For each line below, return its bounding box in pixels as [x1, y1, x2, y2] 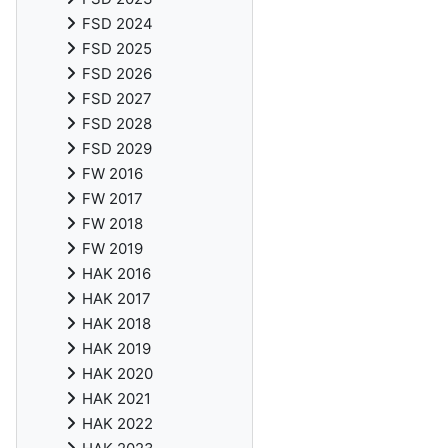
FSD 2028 [82, 114, 152, 133]
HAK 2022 [82, 414, 153, 433]
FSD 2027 [82, 89, 152, 108]
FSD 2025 [82, 39, 152, 58]
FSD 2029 [82, 139, 152, 158]
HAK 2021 [82, 389, 151, 408]
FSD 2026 [82, 64, 152, 83]
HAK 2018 [82, 314, 151, 333]
